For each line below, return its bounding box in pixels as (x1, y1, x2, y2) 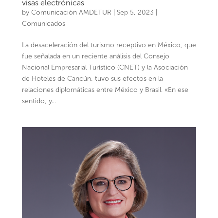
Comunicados (21, 19, 65, 28)
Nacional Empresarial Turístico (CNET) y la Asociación (21, 63, 188, 72)
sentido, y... (21, 97, 56, 106)
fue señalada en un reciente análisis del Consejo (21, 52, 169, 61)
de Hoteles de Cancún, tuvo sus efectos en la (21, 74, 163, 83)
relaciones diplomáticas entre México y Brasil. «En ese (21, 86, 188, 94)
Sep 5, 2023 (116, 8, 154, 17)
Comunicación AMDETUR (31, 8, 111, 17)
